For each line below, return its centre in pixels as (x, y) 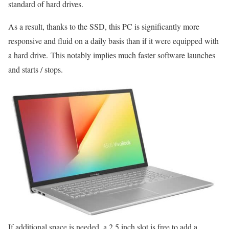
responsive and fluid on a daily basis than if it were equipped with (113, 41)
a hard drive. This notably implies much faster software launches (112, 55)
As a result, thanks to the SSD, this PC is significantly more (104, 27)
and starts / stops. (36, 70)
